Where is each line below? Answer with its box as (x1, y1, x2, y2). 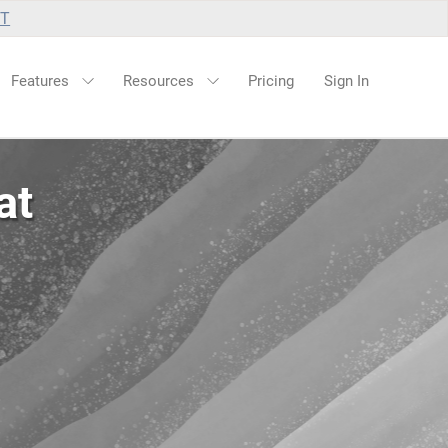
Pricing (248, 72, 294, 90)
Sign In (324, 72, 369, 90)
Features (11, 72, 73, 90)
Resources (123, 72, 198, 90)
